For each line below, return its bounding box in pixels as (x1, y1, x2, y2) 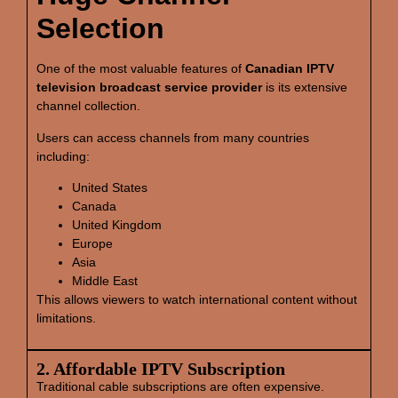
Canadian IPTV (245, 61, 334, 76)
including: (36, 148, 90, 163)
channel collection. (36, 99, 140, 114)
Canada (72, 199, 116, 214)
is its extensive (262, 80, 347, 95)
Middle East (72, 274, 138, 289)
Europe (72, 236, 113, 251)
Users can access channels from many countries (36, 130, 309, 145)
